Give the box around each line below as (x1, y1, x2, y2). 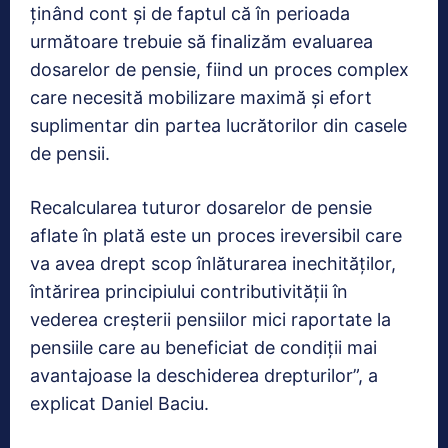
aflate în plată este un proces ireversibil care (30, 224, 402, 246)
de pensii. (30, 142, 110, 164)
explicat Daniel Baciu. (30, 392, 209, 414)
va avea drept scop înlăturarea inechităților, (30, 252, 396, 274)
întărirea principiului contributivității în (30, 280, 348, 302)
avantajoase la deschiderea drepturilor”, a (30, 364, 378, 386)
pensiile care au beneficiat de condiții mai (30, 336, 377, 358)
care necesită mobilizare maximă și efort (30, 86, 372, 108)
